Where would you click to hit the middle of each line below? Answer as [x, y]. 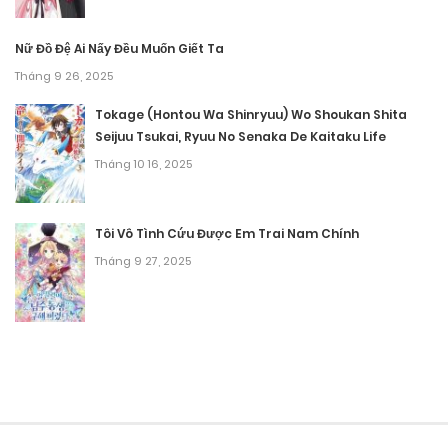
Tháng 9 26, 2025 [64, 75]
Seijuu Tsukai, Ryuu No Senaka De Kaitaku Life [240, 136]
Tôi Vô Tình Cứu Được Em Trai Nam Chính [227, 233]
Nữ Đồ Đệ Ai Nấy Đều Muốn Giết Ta [119, 48]
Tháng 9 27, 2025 [143, 260]
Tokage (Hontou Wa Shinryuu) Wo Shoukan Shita [251, 114]
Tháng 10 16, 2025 [143, 163]
